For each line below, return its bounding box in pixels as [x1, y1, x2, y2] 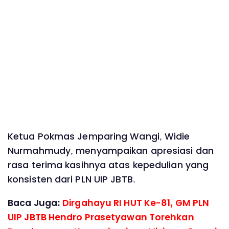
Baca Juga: [8, 196, 63, 209]
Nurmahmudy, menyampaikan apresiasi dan [8, 144, 214, 157]
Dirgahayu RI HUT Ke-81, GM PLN [62, 196, 210, 209]
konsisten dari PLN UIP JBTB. [8, 173, 135, 186]
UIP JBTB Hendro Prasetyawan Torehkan [8, 211, 194, 223]
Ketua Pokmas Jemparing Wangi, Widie [8, 130, 190, 143]
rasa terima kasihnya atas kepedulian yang [8, 158, 209, 171]
